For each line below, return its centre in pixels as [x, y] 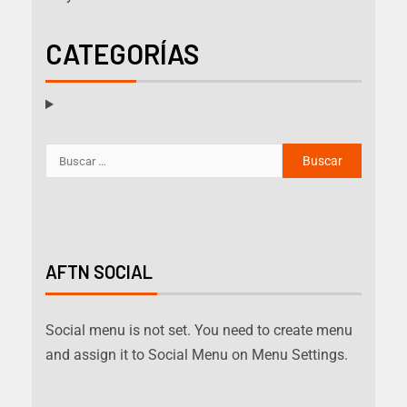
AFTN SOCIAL [99, 272]
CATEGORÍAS [122, 54]
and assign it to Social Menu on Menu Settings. [197, 355]
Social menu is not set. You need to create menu [199, 331]
